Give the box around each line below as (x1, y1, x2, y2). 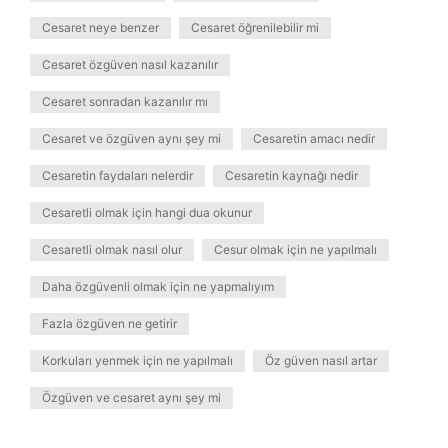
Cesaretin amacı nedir (253, 131, 375, 146)
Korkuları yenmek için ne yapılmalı (42, 353, 233, 368)
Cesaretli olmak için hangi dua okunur (42, 205, 252, 220)
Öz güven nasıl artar (265, 353, 377, 368)
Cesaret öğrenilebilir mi (191, 20, 319, 35)
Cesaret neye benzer (42, 20, 159, 35)
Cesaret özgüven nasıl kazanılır (42, 57, 218, 72)
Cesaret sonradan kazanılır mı (42, 94, 208, 109)
